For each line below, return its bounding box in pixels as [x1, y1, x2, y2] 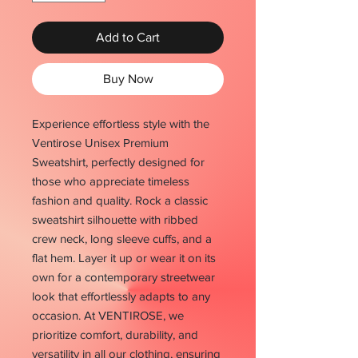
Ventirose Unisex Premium [32, 136, 169, 150]
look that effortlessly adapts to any [32, 289, 210, 304]
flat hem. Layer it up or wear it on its [32, 251, 216, 265]
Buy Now [102, 72, 153, 86]
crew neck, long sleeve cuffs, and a [32, 232, 212, 246]
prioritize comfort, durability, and [32, 328, 198, 342]
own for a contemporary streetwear [32, 270, 215, 284]
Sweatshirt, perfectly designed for [32, 155, 205, 169]
